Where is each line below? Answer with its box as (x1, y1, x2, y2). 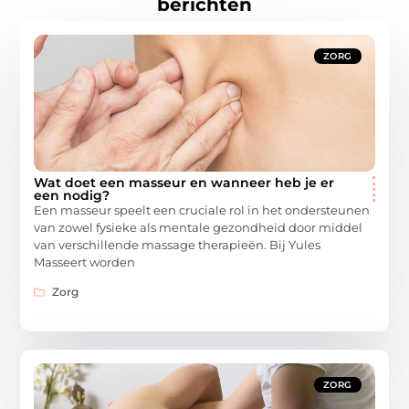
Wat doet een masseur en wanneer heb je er (34, 174, 335, 192)
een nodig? (34, 187, 110, 204)
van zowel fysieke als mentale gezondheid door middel (34, 220, 363, 236)
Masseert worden (34, 255, 136, 270)
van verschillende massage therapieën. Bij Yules (34, 237, 321, 253)
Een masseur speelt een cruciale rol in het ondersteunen (34, 203, 371, 218)
